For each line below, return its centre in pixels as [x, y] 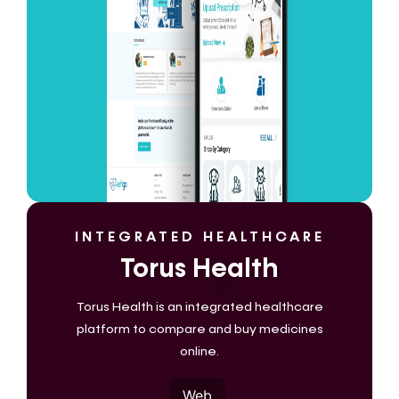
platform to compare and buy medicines [199, 330]
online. [199, 352]
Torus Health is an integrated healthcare [199, 308]
